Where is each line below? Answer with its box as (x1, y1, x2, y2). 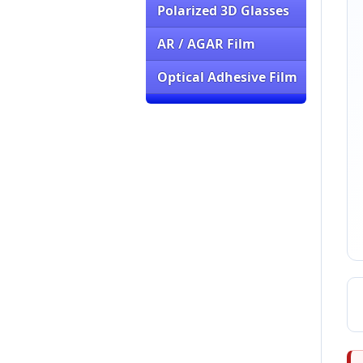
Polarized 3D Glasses (157, 2, 289, 19)
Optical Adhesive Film (157, 68, 297, 86)
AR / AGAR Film (157, 35, 255, 53)
